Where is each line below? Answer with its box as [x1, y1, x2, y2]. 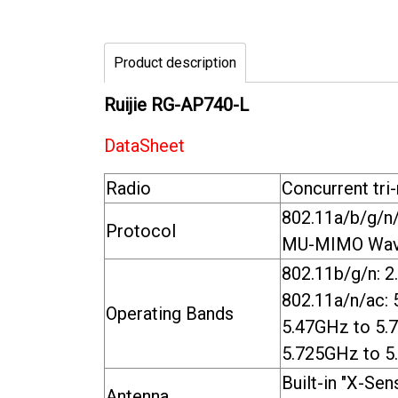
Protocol [106, 219, 176, 242]
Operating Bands [106, 302, 234, 324]
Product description [114, 53, 236, 71]
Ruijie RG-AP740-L [104, 93, 249, 115]
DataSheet [104, 134, 185, 156]
